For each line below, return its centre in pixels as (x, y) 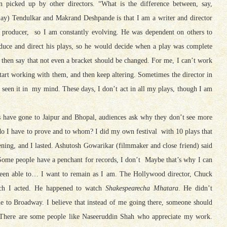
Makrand (68, 18)
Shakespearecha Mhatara (142, 188)
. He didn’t (195, 188)
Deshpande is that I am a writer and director (147, 18)
